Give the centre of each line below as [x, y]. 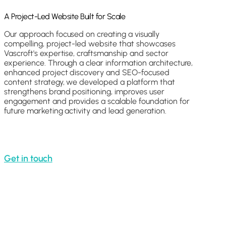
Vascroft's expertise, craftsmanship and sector [86, 53]
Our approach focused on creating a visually [82, 34]
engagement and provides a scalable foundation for [97, 101]
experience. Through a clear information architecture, [99, 63]
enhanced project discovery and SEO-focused [87, 72]
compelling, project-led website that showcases [90, 43]
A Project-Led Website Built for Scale [65, 16]
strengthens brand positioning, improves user [84, 91]
